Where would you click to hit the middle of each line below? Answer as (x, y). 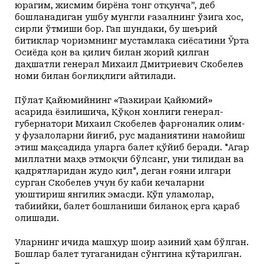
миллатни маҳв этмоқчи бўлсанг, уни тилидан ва (129, 159)
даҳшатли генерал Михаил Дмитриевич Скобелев (129, 64)
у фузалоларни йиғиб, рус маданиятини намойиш (130, 135)
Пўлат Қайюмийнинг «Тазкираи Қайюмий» (114, 100)
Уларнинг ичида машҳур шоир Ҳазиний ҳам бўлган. (132, 242)
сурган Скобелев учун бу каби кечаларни (110, 182)
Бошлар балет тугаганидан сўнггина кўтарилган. (128, 254)
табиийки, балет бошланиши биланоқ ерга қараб (127, 206)
